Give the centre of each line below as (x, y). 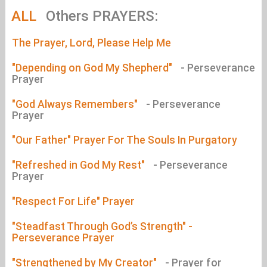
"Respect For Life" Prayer (73, 201)
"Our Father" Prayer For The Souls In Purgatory (124, 140)
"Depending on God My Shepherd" (93, 68)
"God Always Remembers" (76, 104)
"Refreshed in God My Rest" (79, 165)
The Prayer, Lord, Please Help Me (91, 43)
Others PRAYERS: (102, 16)
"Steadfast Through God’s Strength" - (102, 226)
